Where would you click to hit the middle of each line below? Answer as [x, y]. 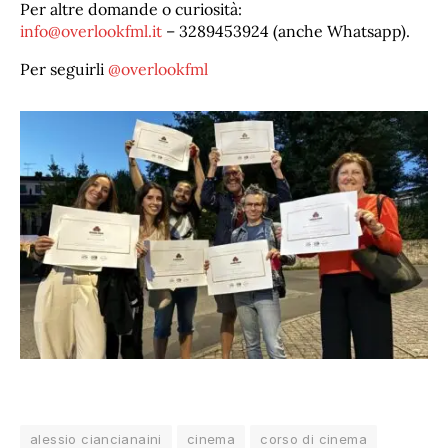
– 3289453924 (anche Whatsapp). [286, 31]
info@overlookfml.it [91, 31]
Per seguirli [64, 69]
